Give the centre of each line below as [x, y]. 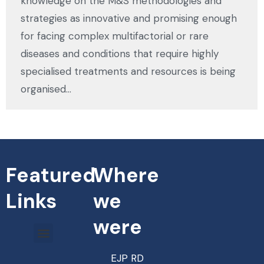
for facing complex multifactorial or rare [115, 36]
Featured [51, 176]
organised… [46, 89]
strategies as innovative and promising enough [129, 19]
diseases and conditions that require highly [120, 54]
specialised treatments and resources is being [128, 72]
